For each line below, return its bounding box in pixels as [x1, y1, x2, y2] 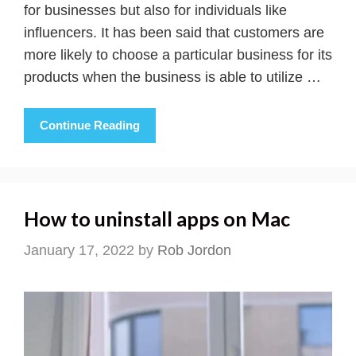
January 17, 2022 [24, 242, 134, 259]
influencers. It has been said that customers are [24, 25, 324, 41]
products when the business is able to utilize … [24, 69, 321, 86]
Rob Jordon [157, 242, 231, 259]
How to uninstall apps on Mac [24, 207, 290, 231]
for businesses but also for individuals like [24, 2, 287, 19]
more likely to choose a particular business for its [24, 47, 332, 64]
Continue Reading [40, 118, 140, 133]
